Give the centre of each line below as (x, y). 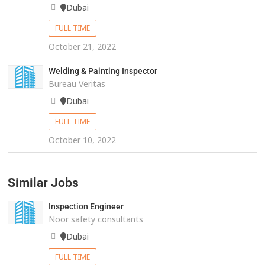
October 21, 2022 (82, 47)
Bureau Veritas (77, 84)
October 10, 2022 (82, 140)
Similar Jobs (43, 183)
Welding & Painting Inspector (103, 71)
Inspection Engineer (86, 207)
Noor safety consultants (96, 219)
